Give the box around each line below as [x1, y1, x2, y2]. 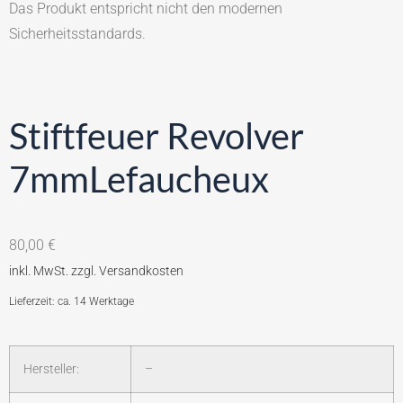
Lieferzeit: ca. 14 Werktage [9, 294, 134, 308]
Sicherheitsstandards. [9, 25, 146, 43]
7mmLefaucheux [9, 157, 269, 201]
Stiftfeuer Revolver [9, 113, 304, 157]
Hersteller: [23, 361, 79, 377]
